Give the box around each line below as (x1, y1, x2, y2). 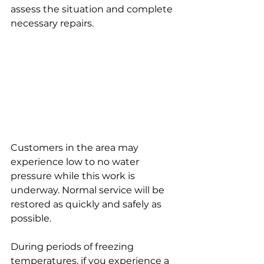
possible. (11, 212, 51, 224)
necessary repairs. (11, 18, 94, 29)
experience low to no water (11, 156, 141, 167)
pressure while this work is (11, 170, 137, 181)
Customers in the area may (11, 141, 141, 153)
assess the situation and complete (11, 4, 175, 15)
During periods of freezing (11, 240, 136, 252)
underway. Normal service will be (11, 184, 167, 196)
